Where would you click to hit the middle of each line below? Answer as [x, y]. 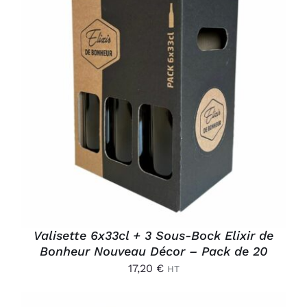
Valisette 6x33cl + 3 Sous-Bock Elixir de [153, 235]
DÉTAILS [62, 103]
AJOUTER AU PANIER [143, 89]
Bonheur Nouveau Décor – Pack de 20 [153, 251]
